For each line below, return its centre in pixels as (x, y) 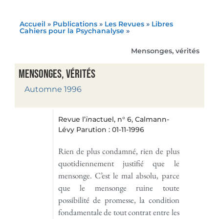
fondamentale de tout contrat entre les (119, 212)
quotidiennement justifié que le (119, 163)
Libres (162, 24)
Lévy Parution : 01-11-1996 (101, 129)
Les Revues (124, 24)
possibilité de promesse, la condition (119, 200)
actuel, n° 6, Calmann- (131, 119)
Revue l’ (72, 119)
